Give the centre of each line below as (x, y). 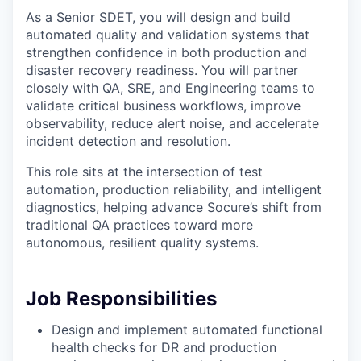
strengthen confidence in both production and (166, 52)
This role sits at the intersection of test (144, 171)
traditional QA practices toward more (139, 224)
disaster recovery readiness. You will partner (162, 70)
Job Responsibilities (121, 298)
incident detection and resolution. (128, 141)
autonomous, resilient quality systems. (142, 242)
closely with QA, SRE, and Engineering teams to (170, 87)
